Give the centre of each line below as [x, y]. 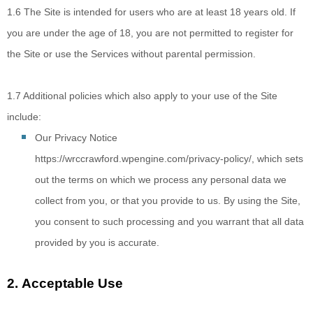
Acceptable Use [72, 283]
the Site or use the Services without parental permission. [131, 54]
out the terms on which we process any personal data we [161, 180]
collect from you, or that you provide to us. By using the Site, [168, 201]
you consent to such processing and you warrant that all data [169, 221]
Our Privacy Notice [76, 138]
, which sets [277, 159]
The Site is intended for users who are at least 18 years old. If [160, 12]
